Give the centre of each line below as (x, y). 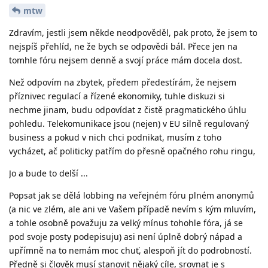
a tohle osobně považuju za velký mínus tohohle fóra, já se (126, 223)
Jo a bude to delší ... (48, 173)
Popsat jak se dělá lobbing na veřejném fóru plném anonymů (132, 195)
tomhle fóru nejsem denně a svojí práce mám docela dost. (126, 60)
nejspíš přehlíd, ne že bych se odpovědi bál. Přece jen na (123, 46)
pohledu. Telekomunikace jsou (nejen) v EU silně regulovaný (129, 123)
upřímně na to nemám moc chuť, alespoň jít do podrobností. (130, 250)
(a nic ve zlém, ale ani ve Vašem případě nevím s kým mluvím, (133, 209)
